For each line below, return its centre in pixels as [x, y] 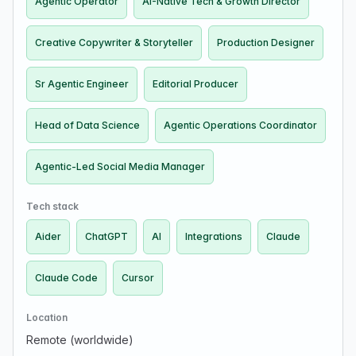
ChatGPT [106, 236]
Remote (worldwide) [80, 340]
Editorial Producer [195, 84]
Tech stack [52, 206]
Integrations [214, 236]
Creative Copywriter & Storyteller [114, 43]
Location [47, 317]
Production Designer [266, 43]
